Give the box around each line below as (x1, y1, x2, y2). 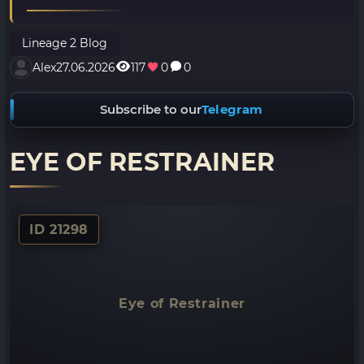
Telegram (201, 102, 263, 117)
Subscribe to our (99, 102, 201, 117)
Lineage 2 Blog (22, 36, 107, 50)
